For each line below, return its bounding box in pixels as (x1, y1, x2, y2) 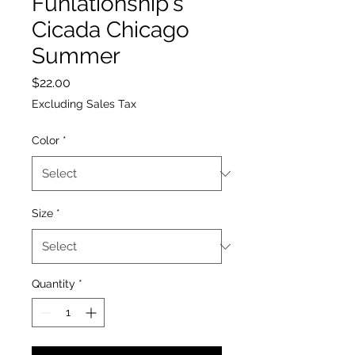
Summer (32, 43, 120, 69)
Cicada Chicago (32, 17, 189, 43)
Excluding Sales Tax (32, 97, 136, 110)
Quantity (32, 277, 75, 290)
